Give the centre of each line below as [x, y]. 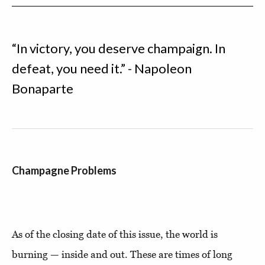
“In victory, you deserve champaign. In [119, 48]
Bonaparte [43, 88]
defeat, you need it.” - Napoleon [102, 68]
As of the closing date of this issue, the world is [115, 234]
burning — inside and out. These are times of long [122, 254]
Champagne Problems [64, 170]
